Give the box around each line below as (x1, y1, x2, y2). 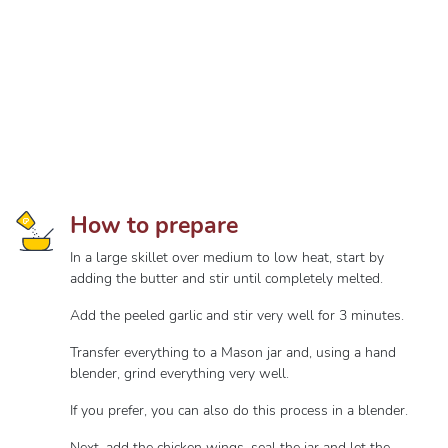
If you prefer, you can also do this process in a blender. (70, 401, 408, 420)
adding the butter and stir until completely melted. (70, 269, 383, 288)
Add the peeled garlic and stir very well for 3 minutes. (70, 306, 404, 325)
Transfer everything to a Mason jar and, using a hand (70, 343, 396, 362)
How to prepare (70, 209, 238, 241)
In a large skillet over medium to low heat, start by (70, 248, 384, 267)
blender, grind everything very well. (70, 364, 289, 383)
